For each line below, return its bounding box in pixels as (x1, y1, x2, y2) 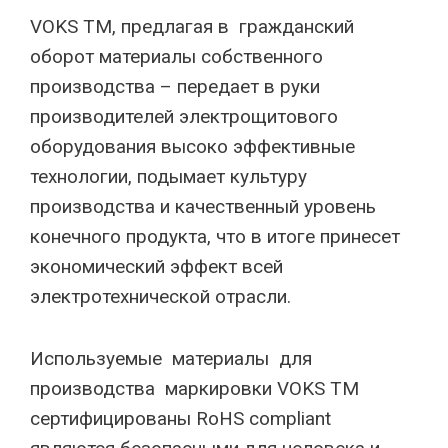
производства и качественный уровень (30, 195, 376, 218)
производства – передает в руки (30, 75, 320, 98)
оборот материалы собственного (30, 45, 323, 68)
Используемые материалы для (30, 347, 317, 370)
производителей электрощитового (30, 105, 338, 128)
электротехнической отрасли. (30, 285, 291, 308)
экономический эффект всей (30, 255, 283, 278)
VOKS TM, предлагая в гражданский (30, 15, 354, 38)
